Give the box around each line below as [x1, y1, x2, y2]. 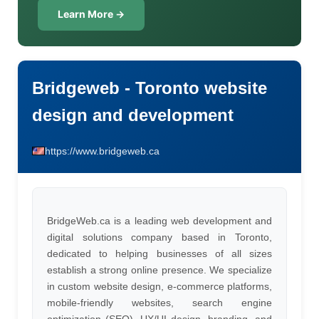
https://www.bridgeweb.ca [45, 145, 159, 157]
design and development [32, 105, 234, 125]
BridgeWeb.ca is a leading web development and [47, 215, 272, 226]
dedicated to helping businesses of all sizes [47, 248, 272, 259]
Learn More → [58, 8, 125, 20]
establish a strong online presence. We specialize [47, 264, 272, 276]
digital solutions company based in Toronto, [47, 231, 272, 243]
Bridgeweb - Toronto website [32, 78, 267, 98]
